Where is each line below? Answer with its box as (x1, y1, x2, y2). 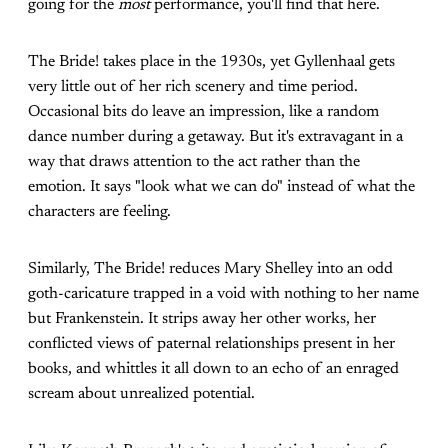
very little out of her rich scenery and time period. (28, 79, 358, 96)
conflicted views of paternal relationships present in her (28, 336, 395, 353)
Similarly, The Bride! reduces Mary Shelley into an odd (28, 261, 393, 278)
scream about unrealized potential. (28, 386, 255, 403)
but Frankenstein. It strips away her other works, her (28, 311, 376, 328)
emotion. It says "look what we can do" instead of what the (28, 179, 415, 196)
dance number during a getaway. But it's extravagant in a (28, 129, 403, 146)
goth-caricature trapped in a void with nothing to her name (28, 286, 419, 303)
